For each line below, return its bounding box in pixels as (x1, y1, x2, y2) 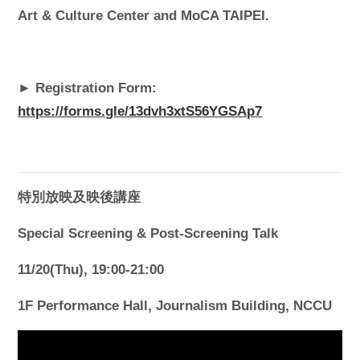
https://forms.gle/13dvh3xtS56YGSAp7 (18, 104, 263, 120)
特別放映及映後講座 (18, 190, 141, 206)
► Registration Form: (18, 80, 157, 96)
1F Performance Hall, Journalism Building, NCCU (18, 298, 333, 314)
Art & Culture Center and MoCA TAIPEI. (18, 8, 270, 24)
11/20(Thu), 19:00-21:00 (18, 262, 165, 278)
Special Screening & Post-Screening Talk (18, 226, 279, 242)
